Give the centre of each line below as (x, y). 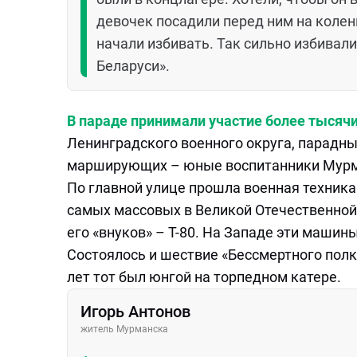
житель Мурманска (124, 329)
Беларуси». (133, 66)
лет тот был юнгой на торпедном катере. (207, 277)
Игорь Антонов (135, 312)
